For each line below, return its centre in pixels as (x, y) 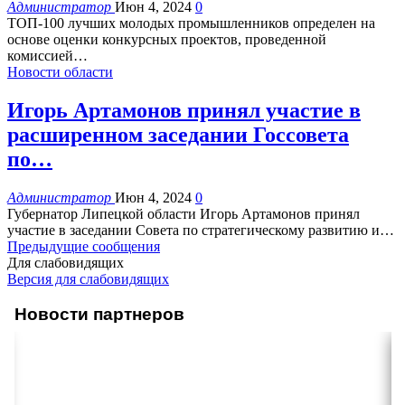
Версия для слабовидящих (88, 278)
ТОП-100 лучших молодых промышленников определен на (191, 24)
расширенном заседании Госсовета (178, 135)
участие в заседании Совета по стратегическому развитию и (193, 230)
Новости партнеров (99, 314)
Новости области (60, 72)
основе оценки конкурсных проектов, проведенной (167, 40)
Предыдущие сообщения (84, 246)
